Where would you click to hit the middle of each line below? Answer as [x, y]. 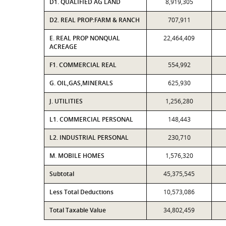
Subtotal [62, 174]
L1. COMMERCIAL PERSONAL [91, 119]
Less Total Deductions [81, 192]
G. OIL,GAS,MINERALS [81, 83]
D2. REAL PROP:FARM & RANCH [95, 20]
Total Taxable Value [78, 210]
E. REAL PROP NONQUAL [85, 38]
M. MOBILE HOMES [77, 156]
